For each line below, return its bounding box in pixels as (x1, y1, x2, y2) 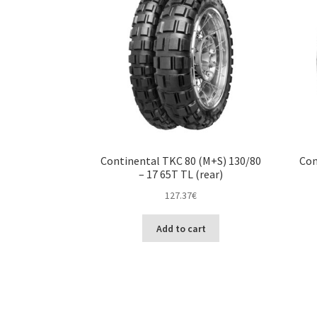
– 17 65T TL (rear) (139, 167, 224, 182)
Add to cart (156, 221, 206, 235)
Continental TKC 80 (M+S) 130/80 (100, 154, 262, 168)
